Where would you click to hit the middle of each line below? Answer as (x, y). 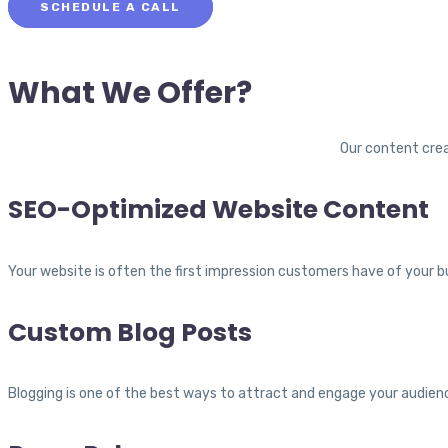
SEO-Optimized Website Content (218, 210)
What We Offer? (130, 93)
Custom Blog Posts (130, 332)
